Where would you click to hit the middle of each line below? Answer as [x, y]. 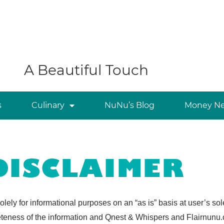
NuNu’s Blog [129, 105]
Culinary [48, 105]
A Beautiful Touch [86, 70]
